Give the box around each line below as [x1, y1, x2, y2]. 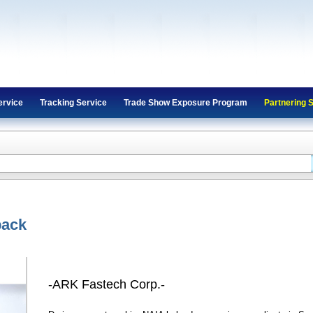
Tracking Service [40, 98, 107, 108]
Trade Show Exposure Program [124, 98, 247, 108]
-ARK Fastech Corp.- [48, 277, 166, 292]
